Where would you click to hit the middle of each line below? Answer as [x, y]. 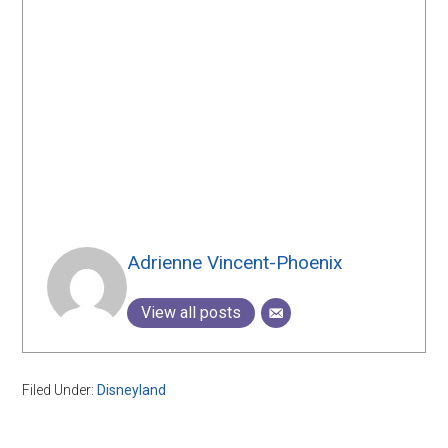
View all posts [191, 313]
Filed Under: [60, 390]
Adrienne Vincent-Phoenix [235, 263]
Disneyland [132, 390]
